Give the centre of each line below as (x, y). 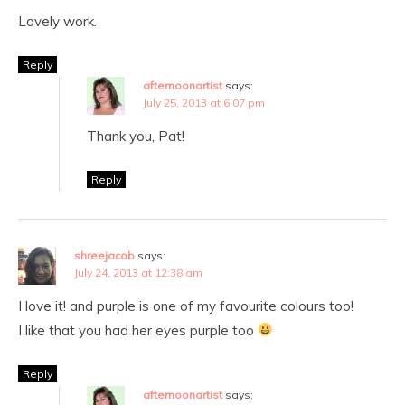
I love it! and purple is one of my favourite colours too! (186, 306)
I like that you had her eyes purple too (138, 330)
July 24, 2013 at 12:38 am (138, 272)
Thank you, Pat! (136, 136)
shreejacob (104, 255)
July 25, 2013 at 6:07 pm (204, 102)
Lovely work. (57, 21)
